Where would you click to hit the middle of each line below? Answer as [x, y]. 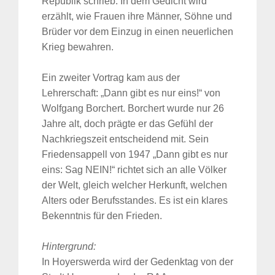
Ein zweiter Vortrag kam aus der [111, 78]
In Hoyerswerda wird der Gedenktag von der [137, 262]
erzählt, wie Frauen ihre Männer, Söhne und [137, 17]
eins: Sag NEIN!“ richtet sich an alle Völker [134, 170]
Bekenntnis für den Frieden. [102, 216]
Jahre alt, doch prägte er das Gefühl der [127, 124]
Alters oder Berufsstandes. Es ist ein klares [135, 201]
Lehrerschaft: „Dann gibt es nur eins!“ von [131, 93]
